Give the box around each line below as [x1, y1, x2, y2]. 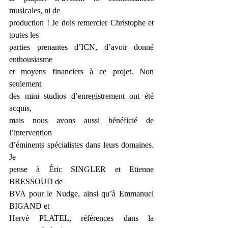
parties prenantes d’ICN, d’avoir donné [9, 43, 154, 51]
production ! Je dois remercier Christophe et [9, 18, 154, 27]
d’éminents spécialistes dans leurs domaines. [9, 140, 154, 149]
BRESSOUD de [9, 177, 63, 186]
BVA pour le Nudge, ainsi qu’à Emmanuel [9, 189, 154, 198]
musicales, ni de [9, 6, 60, 15]
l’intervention [9, 128, 52, 137]
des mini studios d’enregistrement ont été [9, 92, 154, 100]
